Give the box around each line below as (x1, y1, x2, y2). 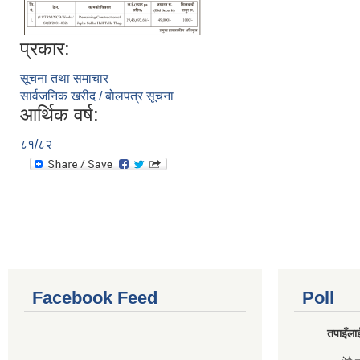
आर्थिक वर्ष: (20, 104, 99, 125)
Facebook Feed (32, 288, 157, 308)
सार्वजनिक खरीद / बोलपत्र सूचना (20, 89, 174, 103)
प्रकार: (20, 38, 70, 59)
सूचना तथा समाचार (20, 72, 108, 85)
